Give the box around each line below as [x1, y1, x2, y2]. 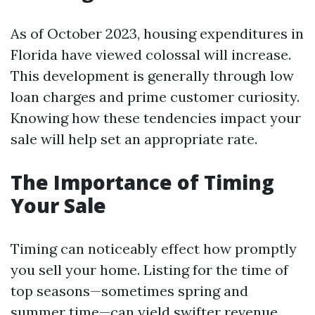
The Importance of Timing [11, 169, 274, 195]
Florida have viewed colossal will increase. [11, 46, 291, 63]
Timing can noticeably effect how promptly [11, 240, 297, 257]
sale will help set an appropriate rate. [11, 130, 257, 148]
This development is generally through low [11, 67, 294, 84]
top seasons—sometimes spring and [11, 282, 248, 300]
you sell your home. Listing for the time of [11, 261, 288, 278]
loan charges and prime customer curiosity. [11, 88, 300, 105]
